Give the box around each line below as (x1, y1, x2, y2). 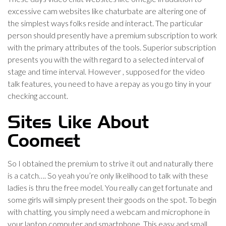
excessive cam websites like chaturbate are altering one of (8, 6, 206, 16)
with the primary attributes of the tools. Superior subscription (8, 42, 216, 52)
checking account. (8, 91, 68, 100)
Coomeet (8, 133, 80, 150)
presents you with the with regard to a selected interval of (8, 54, 204, 64)
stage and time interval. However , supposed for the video (8, 67, 205, 76)
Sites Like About (8, 115, 149, 132)
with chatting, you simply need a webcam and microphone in (8, 207, 210, 216)
